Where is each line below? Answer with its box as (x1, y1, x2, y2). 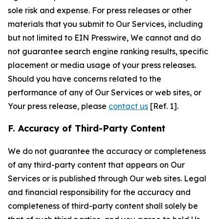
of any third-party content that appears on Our (8, 160, 185, 170)
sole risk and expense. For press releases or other (8, 5, 192, 15)
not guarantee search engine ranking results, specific (8, 46, 208, 56)
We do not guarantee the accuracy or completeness (8, 146, 206, 156)
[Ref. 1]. (148, 101, 178, 111)
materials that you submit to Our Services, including (8, 19, 203, 29)
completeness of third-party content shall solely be (8, 201, 198, 211)
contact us (109, 101, 148, 111)
